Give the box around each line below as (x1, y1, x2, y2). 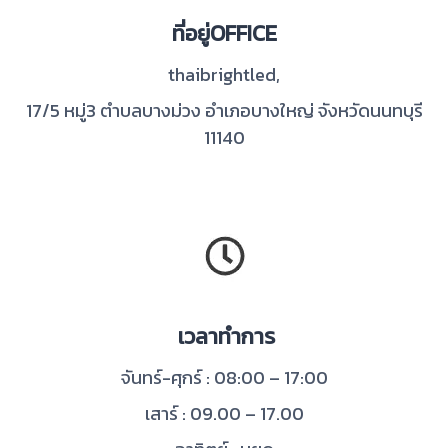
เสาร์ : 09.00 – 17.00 (144, 399, 304, 427)
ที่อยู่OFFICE (171, 16, 277, 50)
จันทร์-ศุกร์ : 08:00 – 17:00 (120, 363, 328, 391)
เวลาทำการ (173, 319, 275, 353)
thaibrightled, (168, 60, 280, 88)
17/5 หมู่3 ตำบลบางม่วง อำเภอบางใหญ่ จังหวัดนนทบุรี (25, 96, 423, 124)
